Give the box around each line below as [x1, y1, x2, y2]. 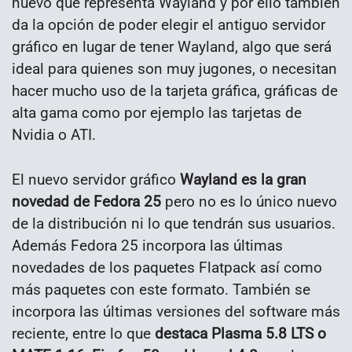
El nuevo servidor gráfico [12, 170, 180, 189]
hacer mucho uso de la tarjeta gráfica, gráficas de [12, 82, 338, 101]
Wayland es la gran [180, 170, 306, 189]
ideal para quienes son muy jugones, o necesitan [12, 60, 337, 79]
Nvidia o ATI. [12, 126, 96, 145]
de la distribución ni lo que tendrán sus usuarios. [12, 214, 335, 233]
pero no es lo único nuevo [161, 192, 337, 211]
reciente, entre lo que [12, 324, 155, 343]
